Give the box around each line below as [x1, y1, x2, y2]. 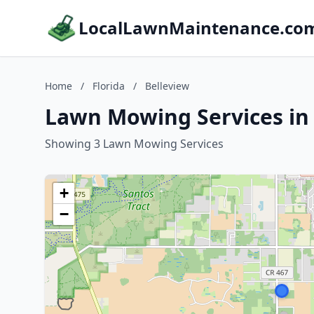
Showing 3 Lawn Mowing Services [45, 136, 224, 151]
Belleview [145, 79, 189, 93]
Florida [93, 79, 125, 93]
